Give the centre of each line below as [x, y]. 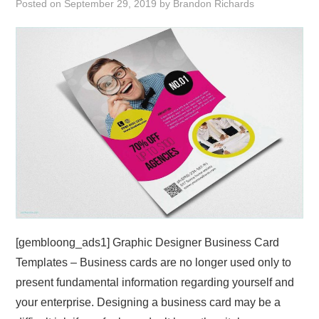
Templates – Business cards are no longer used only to [154, 262]
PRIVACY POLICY [63, 105]
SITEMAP [49, 178]
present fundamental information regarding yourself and [155, 282]
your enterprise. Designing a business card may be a [148, 302]
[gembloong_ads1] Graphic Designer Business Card [148, 242]
